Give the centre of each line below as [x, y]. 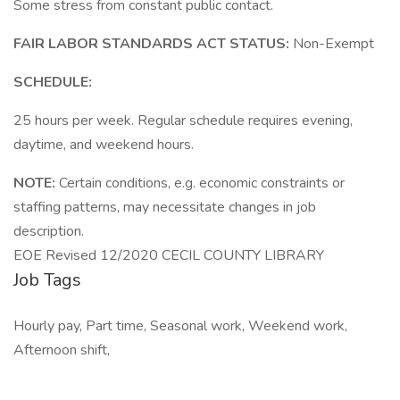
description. [49, 231]
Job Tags [47, 280]
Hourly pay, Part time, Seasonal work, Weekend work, [180, 326]
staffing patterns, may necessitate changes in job [165, 207]
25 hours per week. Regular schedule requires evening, [183, 121]
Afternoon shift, [62, 350]
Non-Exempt [333, 44]
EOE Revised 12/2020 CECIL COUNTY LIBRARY [169, 255]
